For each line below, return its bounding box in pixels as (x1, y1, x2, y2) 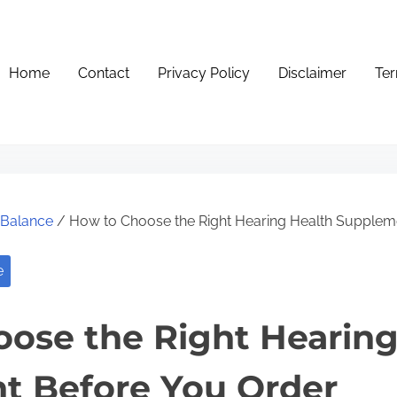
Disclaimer (278, 65, 347, 82)
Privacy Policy (158, 65, 251, 82)
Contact (78, 65, 130, 82)
